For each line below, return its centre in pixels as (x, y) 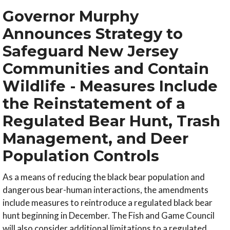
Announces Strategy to (93, 34)
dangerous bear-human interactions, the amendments (106, 190)
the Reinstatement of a (94, 104)
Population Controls (81, 156)
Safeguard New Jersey (90, 51)
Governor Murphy (71, 16)
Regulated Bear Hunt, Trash (111, 121)
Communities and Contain (106, 69)
